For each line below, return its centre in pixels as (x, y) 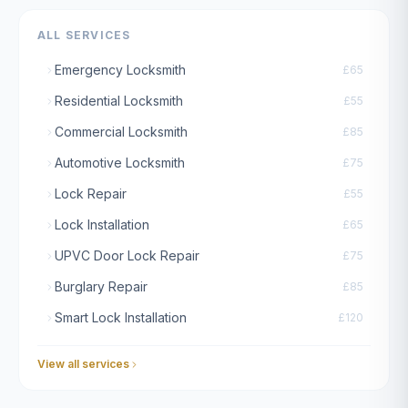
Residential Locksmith (119, 101)
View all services (83, 364)
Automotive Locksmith (120, 163)
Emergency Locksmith (120, 70)
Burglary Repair (101, 286)
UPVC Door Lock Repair (127, 255)
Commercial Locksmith (121, 132)
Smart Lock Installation (121, 317)
